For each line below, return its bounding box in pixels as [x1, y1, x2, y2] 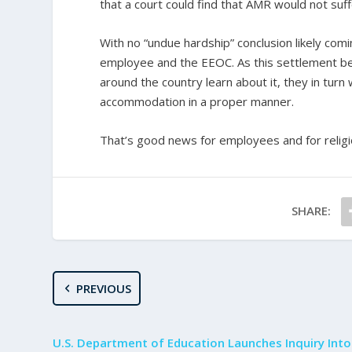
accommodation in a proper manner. [100, 93, 295, 109]
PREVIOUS [75, 280, 131, 296]
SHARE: [291, 203, 332, 218]
